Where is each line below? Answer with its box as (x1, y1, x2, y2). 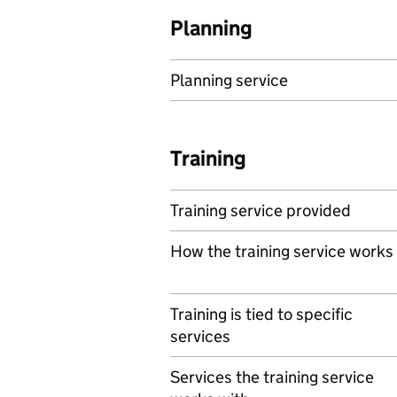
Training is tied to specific (170, 304, 353, 324)
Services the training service (170, 367, 374, 387)
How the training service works (170, 241, 393, 261)
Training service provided (170, 200, 351, 221)
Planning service (170, 70, 288, 90)
